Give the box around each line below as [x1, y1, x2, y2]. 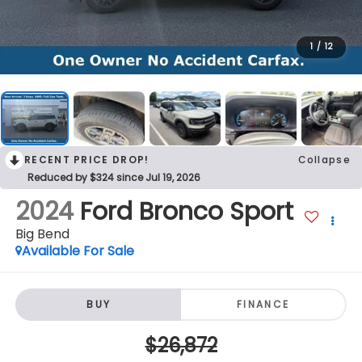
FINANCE [236, 297, 290, 311]
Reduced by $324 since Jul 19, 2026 [27, 170, 200, 185]
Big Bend [15, 225, 69, 244]
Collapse [297, 153, 351, 167]
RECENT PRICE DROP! [24, 153, 149, 167]
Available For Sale [21, 242, 134, 261]
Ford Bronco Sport [79, 195, 293, 229]
